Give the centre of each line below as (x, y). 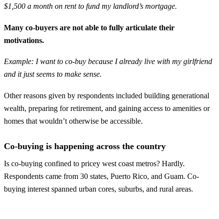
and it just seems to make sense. (53, 74)
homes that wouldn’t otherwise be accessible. (73, 121)
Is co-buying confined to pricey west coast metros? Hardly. (94, 164)
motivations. (24, 40)
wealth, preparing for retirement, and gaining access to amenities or (107, 109)
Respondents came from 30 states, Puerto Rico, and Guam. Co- (101, 176)
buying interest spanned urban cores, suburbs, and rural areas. (99, 189)
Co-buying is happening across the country (85, 146)
